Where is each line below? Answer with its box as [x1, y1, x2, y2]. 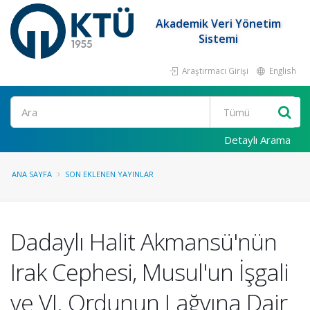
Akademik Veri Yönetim [156, 16, 282, 31]
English [267, 65, 296, 76]
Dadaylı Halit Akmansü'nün [10, 226, 277, 257]
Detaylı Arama [224, 133, 291, 147]
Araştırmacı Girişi [180, 65, 248, 76]
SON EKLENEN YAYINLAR [65, 169, 154, 179]
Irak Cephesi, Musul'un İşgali [10, 256, 289, 288]
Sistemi [199, 31, 239, 46]
